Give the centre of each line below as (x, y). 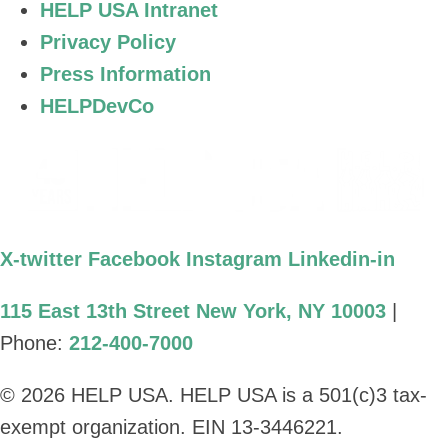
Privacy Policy (108, 42)
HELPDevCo (97, 106)
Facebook (134, 259)
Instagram (234, 259)
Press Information (125, 74)
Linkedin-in (341, 259)
